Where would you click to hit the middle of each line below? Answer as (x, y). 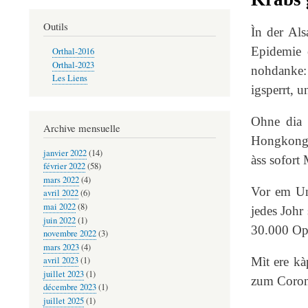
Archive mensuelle (82, 128)
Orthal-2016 (73, 51)
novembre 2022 (70, 234)
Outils (56, 26)
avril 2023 (61, 261)
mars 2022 (61, 179)
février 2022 (64, 166)
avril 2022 (61, 193)
